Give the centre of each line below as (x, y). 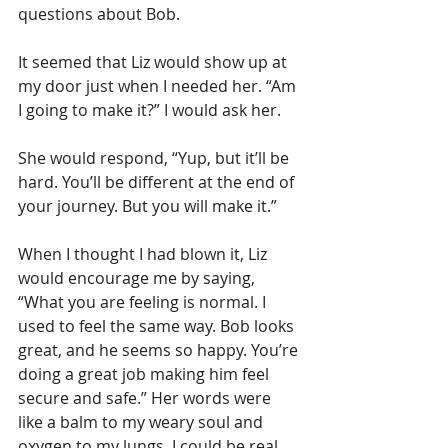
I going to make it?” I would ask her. (149, 110)
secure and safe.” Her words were (146, 398)
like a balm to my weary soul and (142, 422)
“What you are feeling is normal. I (144, 302)
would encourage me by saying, (138, 278)
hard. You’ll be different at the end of (158, 182)
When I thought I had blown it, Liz (144, 254)
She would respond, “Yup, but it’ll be (155, 158)
